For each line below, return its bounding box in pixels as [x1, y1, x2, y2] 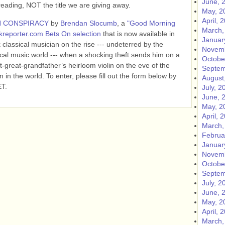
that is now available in [101, 30, 175, 38]
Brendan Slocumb [60, 19, 117, 27]
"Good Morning [127, 19, 175, 27]
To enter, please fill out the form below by [44, 72, 176, 80]
